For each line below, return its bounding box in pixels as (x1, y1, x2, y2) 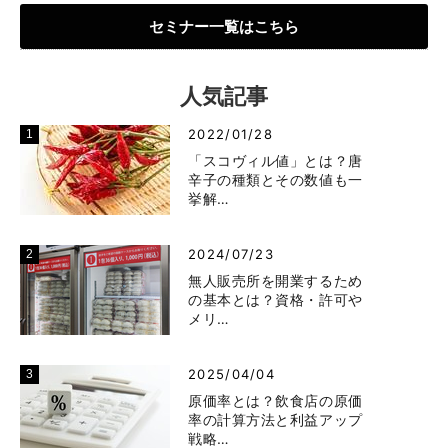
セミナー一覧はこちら (149, 16, 299, 36)
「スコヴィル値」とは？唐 (188, 151, 363, 169)
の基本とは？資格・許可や (188, 290, 363, 308)
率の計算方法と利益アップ (188, 410, 363, 428)
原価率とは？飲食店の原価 (188, 391, 363, 409)
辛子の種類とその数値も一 (188, 170, 363, 188)
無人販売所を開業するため (188, 271, 363, 289)
